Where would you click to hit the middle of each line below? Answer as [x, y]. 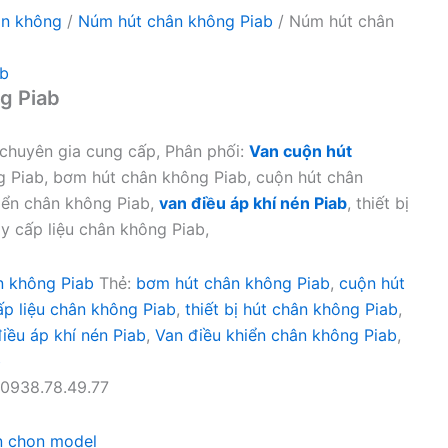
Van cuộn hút [300, 151]
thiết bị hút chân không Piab [291, 309]
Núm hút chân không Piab [175, 21]
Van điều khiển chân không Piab [276, 335]
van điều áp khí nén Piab [253, 203]
